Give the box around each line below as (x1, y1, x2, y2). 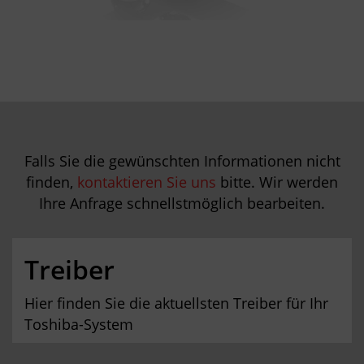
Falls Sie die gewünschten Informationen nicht (24, 151, 340, 171)
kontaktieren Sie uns (77, 172, 216, 192)
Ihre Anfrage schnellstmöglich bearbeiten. (39, 193, 325, 213)
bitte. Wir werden (216, 172, 338, 192)
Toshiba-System (24, 314, 133, 334)
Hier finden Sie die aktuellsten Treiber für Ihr (24, 293, 328, 313)
